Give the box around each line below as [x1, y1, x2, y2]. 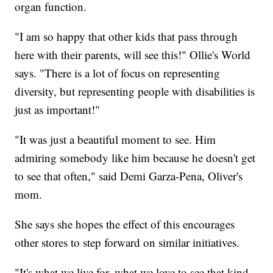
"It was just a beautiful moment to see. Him [15, 132, 216, 147]
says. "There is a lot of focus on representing [15, 65, 221, 81]
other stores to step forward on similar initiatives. [15, 235, 240, 250]
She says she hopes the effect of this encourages [15, 216, 235, 232]
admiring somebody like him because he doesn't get [15, 150, 256, 166]
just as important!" [15, 102, 101, 118]
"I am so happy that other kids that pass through [15, 29, 238, 44]
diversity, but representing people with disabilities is [15, 83, 255, 99]
